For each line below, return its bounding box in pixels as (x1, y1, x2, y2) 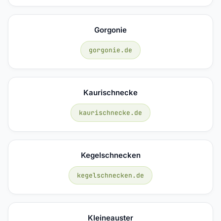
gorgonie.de (89, 45, 132, 54)
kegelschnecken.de (77, 171, 144, 180)
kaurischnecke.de (79, 108, 142, 117)
